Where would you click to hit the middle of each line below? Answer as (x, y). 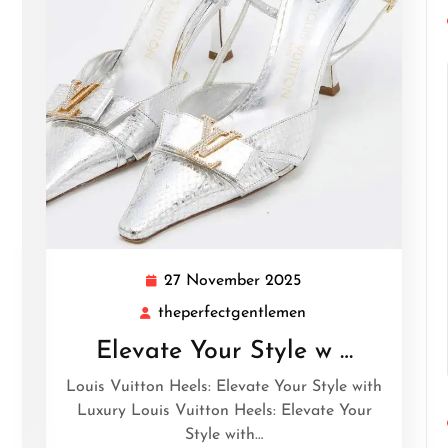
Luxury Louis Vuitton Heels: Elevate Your (224, 411)
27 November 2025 (232, 281)
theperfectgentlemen (232, 313)
